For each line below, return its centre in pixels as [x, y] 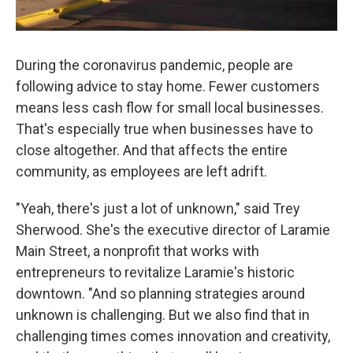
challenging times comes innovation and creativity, [173, 336]
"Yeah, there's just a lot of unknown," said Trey [158, 208]
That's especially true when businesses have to [164, 128]
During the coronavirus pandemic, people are [154, 65]
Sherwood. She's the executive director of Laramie [173, 229]
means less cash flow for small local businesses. [170, 107]
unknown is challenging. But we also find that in [163, 314]
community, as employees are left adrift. [141, 171]
